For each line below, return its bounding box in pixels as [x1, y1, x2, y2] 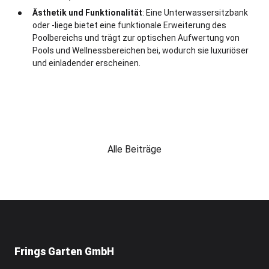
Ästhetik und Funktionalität [32, 7, 142, 17]
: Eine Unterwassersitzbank [142, 7, 248, 17]
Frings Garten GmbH [14, 245, 114, 258]
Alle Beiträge [107, 143, 162, 155]
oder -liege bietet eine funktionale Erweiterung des [32, 20, 226, 30]
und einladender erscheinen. [32, 58, 141, 68]
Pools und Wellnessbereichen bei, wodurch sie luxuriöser [32, 45, 249, 55]
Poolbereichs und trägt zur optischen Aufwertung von [32, 32, 240, 43]
